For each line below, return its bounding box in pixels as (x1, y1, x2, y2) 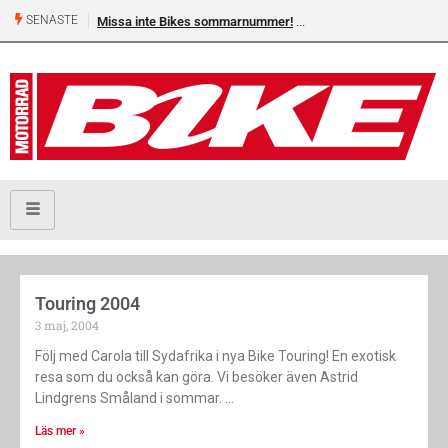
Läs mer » (35, 424, 85, 439)
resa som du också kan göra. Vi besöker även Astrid (35, 369, 358, 386)
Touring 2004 (35, 293, 140, 315)
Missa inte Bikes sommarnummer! (97, 14, 293, 29)
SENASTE (23, 13, 78, 28)
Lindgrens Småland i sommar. (35, 390, 222, 407)
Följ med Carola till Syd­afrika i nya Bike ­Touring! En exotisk (35, 348, 396, 365)
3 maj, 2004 (35, 317, 99, 334)
